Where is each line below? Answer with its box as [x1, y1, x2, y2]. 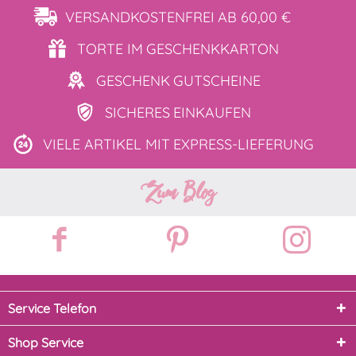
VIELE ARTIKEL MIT [42, 135, 170, 154]
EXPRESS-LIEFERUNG [172, 135, 314, 154]
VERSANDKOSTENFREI [65, 8, 215, 27]
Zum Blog [141, 175, 215, 211]
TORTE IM [77, 40, 143, 59]
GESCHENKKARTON [146, 40, 279, 59]
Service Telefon [8, 300, 96, 317]
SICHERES [105, 103, 170, 122]
